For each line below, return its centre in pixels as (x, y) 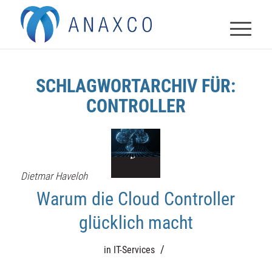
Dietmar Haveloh (54, 176)
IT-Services (134, 250)
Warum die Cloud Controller (136, 199)
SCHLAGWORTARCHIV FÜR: (136, 86)
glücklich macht (136, 223)
